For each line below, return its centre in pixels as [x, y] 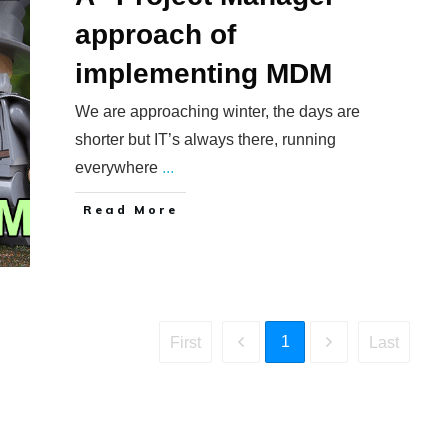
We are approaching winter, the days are [217, 111]
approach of [155, 34]
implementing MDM [203, 73]
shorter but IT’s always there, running [205, 139]
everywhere [118, 167]
